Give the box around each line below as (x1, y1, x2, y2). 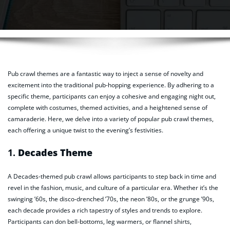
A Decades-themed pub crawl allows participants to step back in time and (8, 172, 216, 181)
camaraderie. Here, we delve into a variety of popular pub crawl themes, (8, 114, 214, 123)
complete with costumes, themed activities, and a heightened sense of (8, 103, 207, 112)
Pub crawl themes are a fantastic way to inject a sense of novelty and (8, 69, 203, 78)
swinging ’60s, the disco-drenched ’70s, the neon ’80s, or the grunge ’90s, (8, 195, 214, 204)
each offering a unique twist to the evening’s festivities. (8, 125, 163, 135)
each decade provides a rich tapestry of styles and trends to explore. (8, 206, 202, 215)
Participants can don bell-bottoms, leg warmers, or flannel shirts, (8, 217, 191, 226)
